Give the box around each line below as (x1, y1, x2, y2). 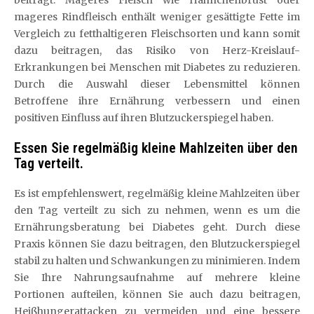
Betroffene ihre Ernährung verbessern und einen (14, 95, 300, 107)
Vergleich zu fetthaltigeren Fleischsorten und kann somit (14, 27, 300, 40)
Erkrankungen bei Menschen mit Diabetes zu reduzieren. (14, 61, 300, 74)
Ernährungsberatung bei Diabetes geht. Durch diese (14, 221, 300, 233)
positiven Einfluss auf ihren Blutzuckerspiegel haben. (14, 111, 273, 124)
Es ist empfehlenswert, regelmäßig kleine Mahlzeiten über (14, 187, 300, 200)
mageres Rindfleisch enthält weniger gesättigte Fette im (14, 11, 300, 23)
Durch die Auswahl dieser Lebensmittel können (14, 78, 300, 90)
